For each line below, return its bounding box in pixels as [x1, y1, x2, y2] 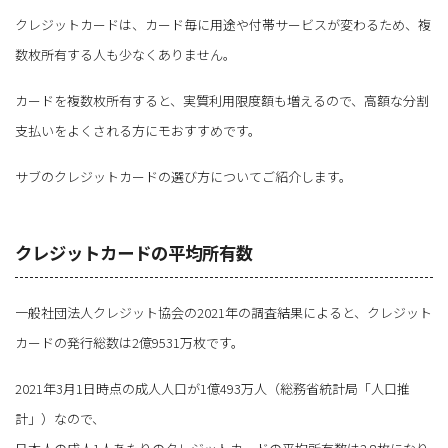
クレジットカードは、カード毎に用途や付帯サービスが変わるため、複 [15, 14, 431, 34]
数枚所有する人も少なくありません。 [15, 44, 236, 64]
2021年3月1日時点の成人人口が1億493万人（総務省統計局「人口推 [15, 378, 410, 398]
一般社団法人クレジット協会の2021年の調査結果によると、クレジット [15, 302, 432, 322]
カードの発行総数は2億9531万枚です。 [15, 332, 244, 352]
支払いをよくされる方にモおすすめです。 [15, 120, 261, 140]
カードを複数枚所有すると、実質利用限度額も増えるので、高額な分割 [15, 90, 429, 110]
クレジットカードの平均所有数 [15, 239, 253, 265]
